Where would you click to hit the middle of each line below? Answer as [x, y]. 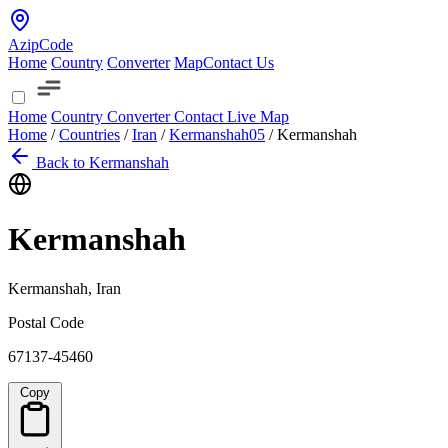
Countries [89, 134]
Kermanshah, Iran [64, 288]
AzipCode [40, 44]
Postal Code [46, 322]
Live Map [258, 116]
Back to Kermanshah [102, 162]
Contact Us [238, 62]
